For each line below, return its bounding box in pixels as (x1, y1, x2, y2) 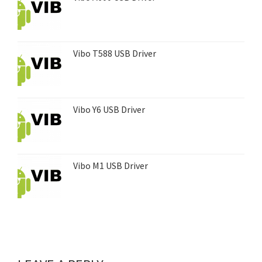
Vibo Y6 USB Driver (73, 103, 145, 115)
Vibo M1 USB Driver (73, 159, 148, 171)
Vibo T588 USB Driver (73, 47, 156, 59)
